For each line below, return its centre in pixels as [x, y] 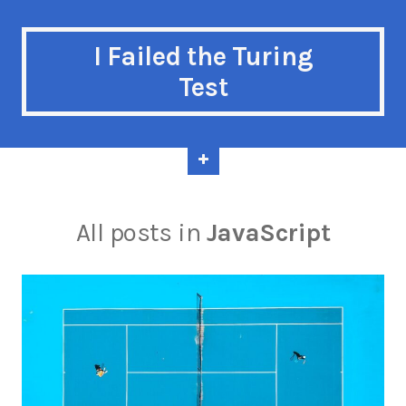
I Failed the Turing [203, 56]
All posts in [141, 232]
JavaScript [268, 232]
